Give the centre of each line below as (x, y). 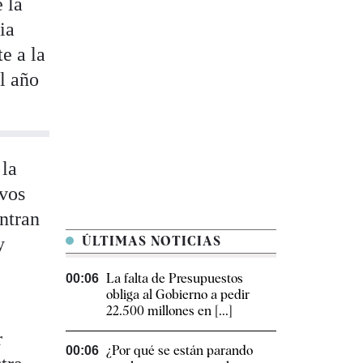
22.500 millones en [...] (169, 311)
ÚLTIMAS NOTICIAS (149, 241)
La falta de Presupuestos (175, 279)
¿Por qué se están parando (179, 351)
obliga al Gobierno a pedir (178, 295)
